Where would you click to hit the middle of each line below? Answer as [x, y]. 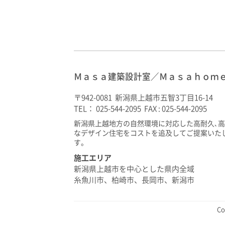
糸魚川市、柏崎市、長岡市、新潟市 [134, 180]
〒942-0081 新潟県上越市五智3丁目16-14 [143, 98]
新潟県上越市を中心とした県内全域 [134, 169]
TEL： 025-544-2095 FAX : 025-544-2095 [140, 109]
